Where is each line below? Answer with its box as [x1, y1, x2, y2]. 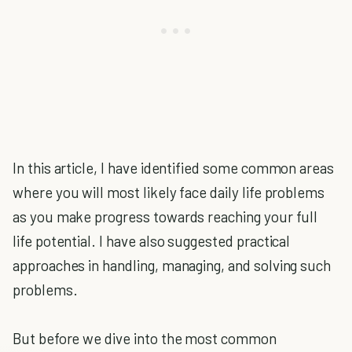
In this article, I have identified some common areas [13, 159, 335, 177]
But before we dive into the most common [13, 329, 277, 347]
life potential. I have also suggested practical [13, 232, 291, 250]
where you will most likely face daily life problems [13, 183, 325, 201]
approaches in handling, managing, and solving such [13, 256, 332, 274]
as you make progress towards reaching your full [13, 207, 318, 225]
